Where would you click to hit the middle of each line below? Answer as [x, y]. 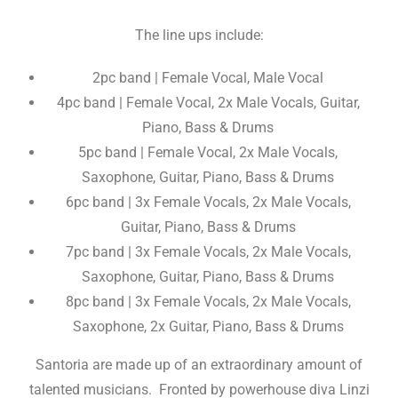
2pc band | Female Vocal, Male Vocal [208, 78]
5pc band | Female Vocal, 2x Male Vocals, [208, 152]
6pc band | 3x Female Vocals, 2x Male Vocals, [208, 202]
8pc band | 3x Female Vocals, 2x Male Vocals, [208, 302]
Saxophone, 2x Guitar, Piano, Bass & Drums [208, 326]
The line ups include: [199, 35]
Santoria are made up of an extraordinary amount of [199, 365]
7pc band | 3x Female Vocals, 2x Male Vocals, [208, 252]
